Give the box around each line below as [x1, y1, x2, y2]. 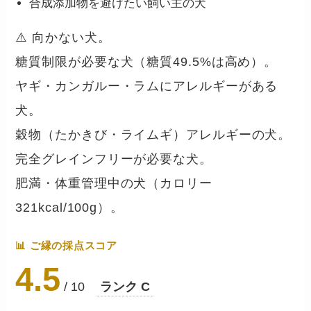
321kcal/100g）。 [15, 201, 124, 215]
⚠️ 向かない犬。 [15, 31, 111, 45]
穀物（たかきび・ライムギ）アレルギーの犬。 [15, 128, 292, 142]
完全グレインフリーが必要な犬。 [15, 152, 212, 167]
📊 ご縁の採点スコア [15, 240, 117, 252]
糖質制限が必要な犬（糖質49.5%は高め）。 [15, 55, 278, 69]
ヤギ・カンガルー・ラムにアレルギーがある [15, 79, 278, 94]
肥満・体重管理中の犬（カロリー [15, 176, 212, 191]
